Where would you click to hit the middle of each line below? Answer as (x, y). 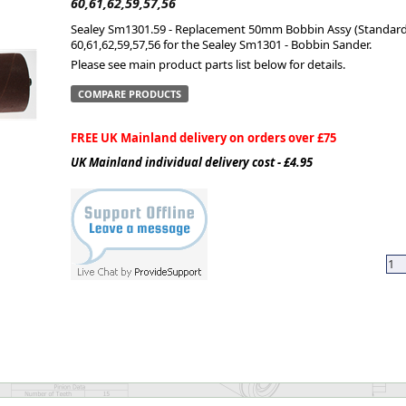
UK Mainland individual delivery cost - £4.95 (192, 162)
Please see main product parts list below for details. (208, 64)
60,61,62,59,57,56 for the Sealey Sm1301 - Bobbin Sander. (221, 44)
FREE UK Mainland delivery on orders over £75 (203, 138)
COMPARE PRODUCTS (130, 94)
